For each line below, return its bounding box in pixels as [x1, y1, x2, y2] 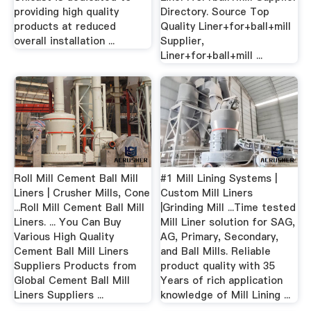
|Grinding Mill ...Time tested [160, 200, 296, 215]
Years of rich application [160, 273, 283, 287]
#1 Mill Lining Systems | [160, 171, 278, 185]
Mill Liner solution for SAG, [160, 215, 296, 229]
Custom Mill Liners [160, 185, 253, 200]
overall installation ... [13, 33, 115, 48]
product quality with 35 [160, 258, 276, 273]
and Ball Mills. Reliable [160, 244, 271, 258]
